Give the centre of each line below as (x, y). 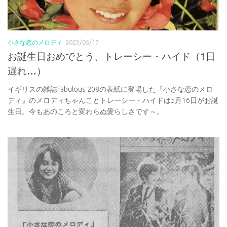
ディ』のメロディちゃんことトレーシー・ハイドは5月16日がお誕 (113, 100)
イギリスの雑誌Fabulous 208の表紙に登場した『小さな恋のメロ (110, 89)
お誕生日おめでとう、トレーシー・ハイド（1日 (111, 56)
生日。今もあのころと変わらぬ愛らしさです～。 (86, 111)
